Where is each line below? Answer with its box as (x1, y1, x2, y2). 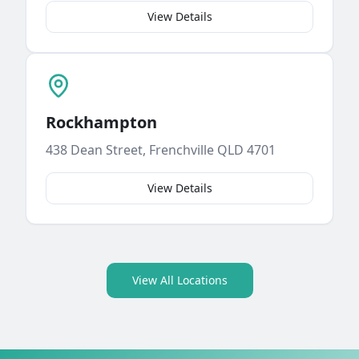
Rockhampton (46, 111, 157, 133)
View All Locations (131, 272, 228, 288)
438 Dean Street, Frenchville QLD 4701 (46, 141, 276, 159)
